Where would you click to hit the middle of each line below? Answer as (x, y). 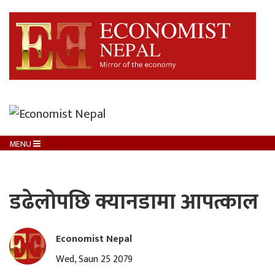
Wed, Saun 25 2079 (94, 260)
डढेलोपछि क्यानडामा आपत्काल (134, 203)
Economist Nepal (94, 239)
